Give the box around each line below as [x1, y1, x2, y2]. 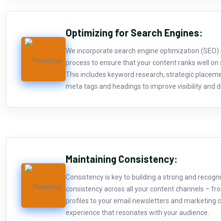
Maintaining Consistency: [66, 152, 178, 165]
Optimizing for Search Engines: [66, 26, 203, 38]
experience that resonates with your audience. [66, 208, 209, 217]
